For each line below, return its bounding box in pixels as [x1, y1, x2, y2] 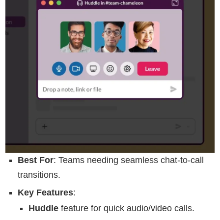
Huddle [28, 203, 58, 214]
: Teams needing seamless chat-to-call [54, 155, 204, 165]
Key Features [18, 188, 73, 198]
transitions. [18, 170, 60, 180]
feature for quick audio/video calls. [58, 203, 194, 214]
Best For [18, 155, 54, 165]
